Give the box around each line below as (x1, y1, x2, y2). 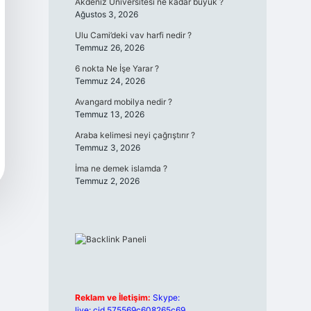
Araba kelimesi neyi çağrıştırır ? (74, 130, 195, 140)
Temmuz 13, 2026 (74, 109, 144, 119)
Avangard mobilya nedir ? (74, 96, 172, 107)
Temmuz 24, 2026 (74, 76, 145, 86)
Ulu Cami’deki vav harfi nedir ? (74, 30, 192, 40)
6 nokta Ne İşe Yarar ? (74, 63, 159, 74)
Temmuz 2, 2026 (74, 176, 140, 186)
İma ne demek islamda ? (74, 163, 167, 174)
